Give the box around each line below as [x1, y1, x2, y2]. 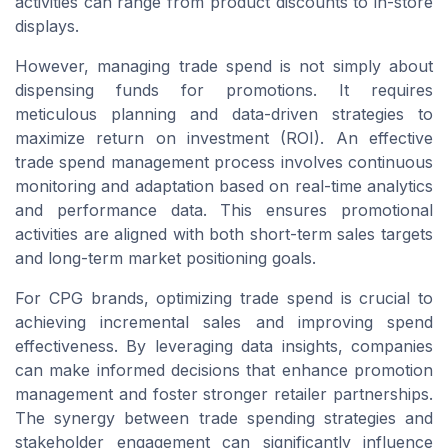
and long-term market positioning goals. [15, 248, 316, 269]
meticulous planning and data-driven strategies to [15, 104, 433, 125]
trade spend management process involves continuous [15, 152, 433, 173]
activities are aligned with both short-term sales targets [15, 224, 433, 245]
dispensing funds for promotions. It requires [15, 80, 433, 101]
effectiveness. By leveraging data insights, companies [15, 336, 433, 357]
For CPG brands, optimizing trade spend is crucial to [15, 288, 433, 309]
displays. [15, 16, 79, 37]
